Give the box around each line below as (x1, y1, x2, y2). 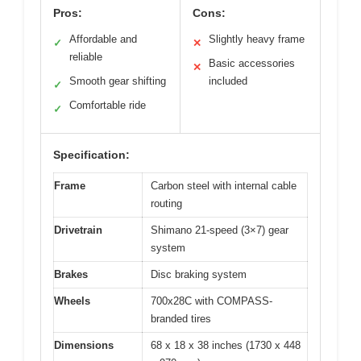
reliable (69, 51, 102, 64)
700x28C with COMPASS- (151, 295, 272, 308)
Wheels (54, 295, 90, 308)
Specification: (53, 148, 130, 162)
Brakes (54, 268, 88, 281)
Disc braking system (151, 268, 247, 281)
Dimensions (54, 339, 114, 352)
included (209, 75, 247, 88)
